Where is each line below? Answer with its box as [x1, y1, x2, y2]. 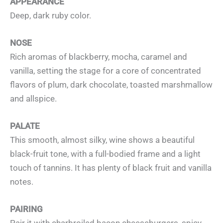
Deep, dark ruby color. [10, 10, 91, 20]
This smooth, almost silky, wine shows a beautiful [10, 135, 195, 145]
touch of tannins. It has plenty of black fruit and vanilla [10, 163, 212, 173]
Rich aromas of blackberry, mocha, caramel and [10, 51, 187, 62]
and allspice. [10, 93, 57, 104]
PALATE [10, 121, 40, 131]
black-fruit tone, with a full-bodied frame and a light [10, 149, 201, 159]
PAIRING [10, 204, 43, 215]
